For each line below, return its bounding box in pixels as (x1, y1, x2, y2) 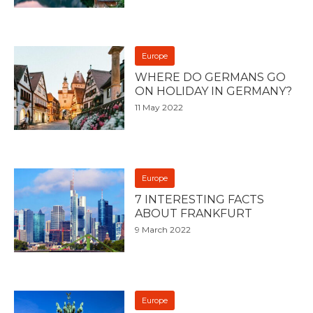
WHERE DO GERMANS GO (135, 70, 286, 84)
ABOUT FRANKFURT (135, 206, 253, 220)
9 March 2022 (135, 224, 191, 235)
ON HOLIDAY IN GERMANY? (135, 84, 293, 98)
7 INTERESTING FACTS (135, 192, 265, 206)
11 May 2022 (135, 101, 184, 112)
